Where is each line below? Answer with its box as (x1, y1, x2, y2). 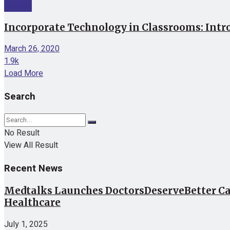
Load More (4, 67, 43, 80)
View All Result (4, 139, 58, 151)
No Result (4, 126, 40, 139)
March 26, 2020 (4, 43, 60, 55)
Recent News (4, 161, 63, 176)
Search (4, 89, 35, 104)
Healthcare (4, 197, 61, 209)
